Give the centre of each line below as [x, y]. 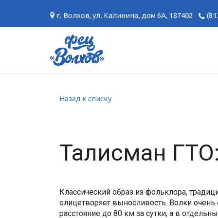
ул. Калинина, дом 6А [129, 15]
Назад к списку [85, 99]
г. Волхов [73, 15]
